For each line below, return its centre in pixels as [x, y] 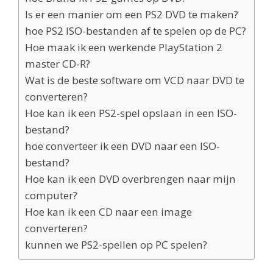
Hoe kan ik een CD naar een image [108, 212]
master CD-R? [58, 64]
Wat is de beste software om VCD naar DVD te [135, 80]
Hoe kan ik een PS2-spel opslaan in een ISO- [131, 113]
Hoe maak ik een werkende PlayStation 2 [124, 47]
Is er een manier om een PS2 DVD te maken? [132, 14]
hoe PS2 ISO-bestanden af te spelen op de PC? [136, 31]
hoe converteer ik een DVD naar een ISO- [122, 146]
